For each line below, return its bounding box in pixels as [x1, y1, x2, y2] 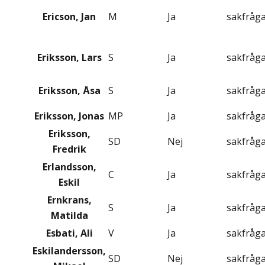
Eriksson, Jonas [34, 109, 104, 123]
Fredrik [52, 143, 86, 156]
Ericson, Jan [43, 10, 96, 24]
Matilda [50, 209, 88, 222]
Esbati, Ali [46, 227, 93, 240]
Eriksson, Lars [37, 51, 102, 64]
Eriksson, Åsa [38, 84, 101, 98]
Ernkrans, [47, 193, 92, 207]
